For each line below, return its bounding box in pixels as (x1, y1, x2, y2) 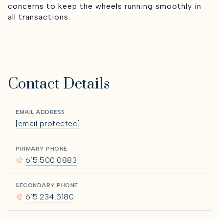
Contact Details (8, 74, 109, 93)
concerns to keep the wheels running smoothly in (8, 1, 201, 11)
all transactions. (8, 12, 70, 22)
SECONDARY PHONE (16, 181, 78, 189)
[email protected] (16, 118, 80, 128)
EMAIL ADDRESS (16, 108, 65, 115)
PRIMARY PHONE (16, 145, 67, 152)
